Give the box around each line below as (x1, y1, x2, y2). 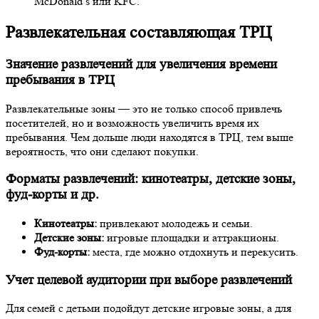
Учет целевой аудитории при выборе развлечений (6, 272, 292, 288)
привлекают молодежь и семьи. (97, 216, 253, 231)
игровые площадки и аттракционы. (104, 231, 279, 245)
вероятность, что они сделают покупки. (6, 144, 199, 158)
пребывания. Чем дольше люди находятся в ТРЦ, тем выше (6, 130, 293, 144)
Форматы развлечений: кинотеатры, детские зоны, (6, 172, 296, 187)
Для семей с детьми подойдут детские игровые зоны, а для (6, 301, 291, 315)
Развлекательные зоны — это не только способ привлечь (6, 101, 282, 115)
